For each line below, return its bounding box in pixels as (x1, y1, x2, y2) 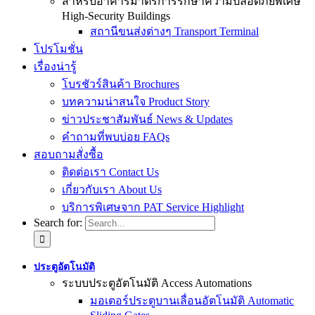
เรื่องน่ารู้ (34, 60, 77, 72)
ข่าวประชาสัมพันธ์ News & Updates (62, 113, 233, 125)
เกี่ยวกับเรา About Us (62, 184, 162, 195)
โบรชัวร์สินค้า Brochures (62, 78, 179, 90)
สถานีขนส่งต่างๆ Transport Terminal (90, 25, 259, 37)
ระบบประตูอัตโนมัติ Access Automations (62, 277, 252, 289)
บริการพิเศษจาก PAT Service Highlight (62, 201, 244, 213)
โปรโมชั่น (34, 43, 83, 55)
